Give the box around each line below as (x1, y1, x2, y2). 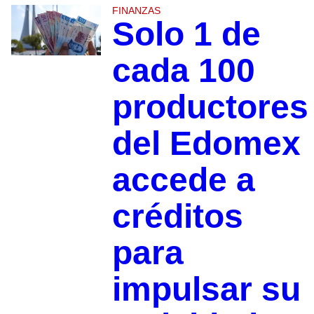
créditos (111, 198, 243, 235)
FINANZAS (111, 5, 161, 17)
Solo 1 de (111, 15, 261, 53)
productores (111, 88, 308, 126)
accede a (111, 161, 255, 199)
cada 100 (111, 52, 255, 90)
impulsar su (111, 271, 301, 308)
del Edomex (111, 125, 301, 163)
